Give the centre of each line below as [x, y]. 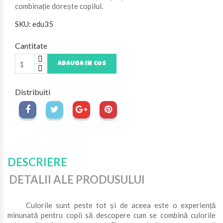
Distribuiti [33, 92]
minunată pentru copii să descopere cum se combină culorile [111, 215]
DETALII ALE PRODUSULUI [77, 179]
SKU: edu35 [34, 24]
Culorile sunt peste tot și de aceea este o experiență [111, 205]
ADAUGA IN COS [82, 64]
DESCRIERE [37, 162]
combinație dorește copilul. [59, 6]
